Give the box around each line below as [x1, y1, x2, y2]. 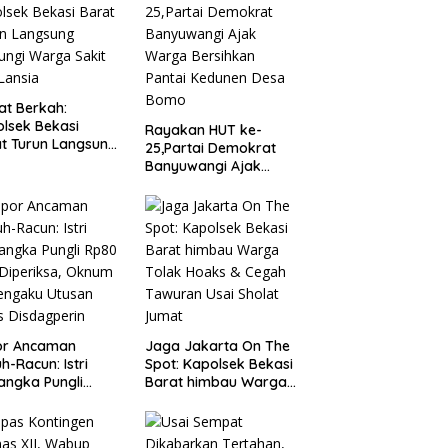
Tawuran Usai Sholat [144, 409, 282, 428]
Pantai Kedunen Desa [144, 193, 287, 212]
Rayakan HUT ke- [144, 121, 262, 140]
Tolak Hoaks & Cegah [144, 391, 288, 410]
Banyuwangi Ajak [144, 157, 261, 176]
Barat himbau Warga [144, 373, 287, 392]
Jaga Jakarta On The [144, 337, 290, 356]
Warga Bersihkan [144, 175, 261, 194]
